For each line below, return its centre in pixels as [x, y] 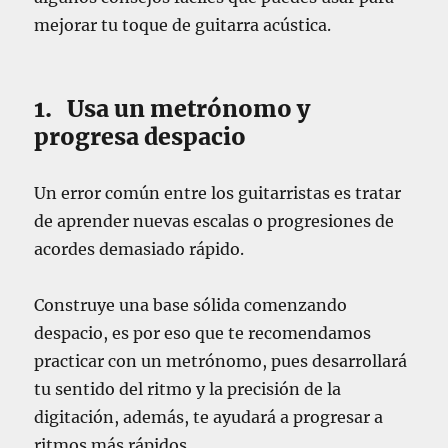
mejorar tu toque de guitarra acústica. [183, 25]
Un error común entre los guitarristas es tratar [218, 193]
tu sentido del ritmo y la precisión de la [188, 389]
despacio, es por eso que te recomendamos [203, 333]
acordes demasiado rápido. [139, 249]
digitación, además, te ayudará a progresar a [209, 417]
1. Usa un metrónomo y [172, 109]
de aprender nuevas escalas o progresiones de [214, 221]
